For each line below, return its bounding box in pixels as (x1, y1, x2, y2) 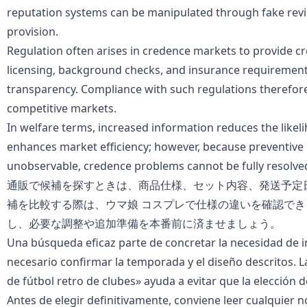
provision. (7, 24, 58, 40)
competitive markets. (7, 101, 116, 116)
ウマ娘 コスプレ (106, 197, 185, 212)
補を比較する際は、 (7, 197, 106, 212)
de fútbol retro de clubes (7, 273, 136, 289)
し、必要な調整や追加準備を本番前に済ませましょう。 (7, 216, 281, 232)
